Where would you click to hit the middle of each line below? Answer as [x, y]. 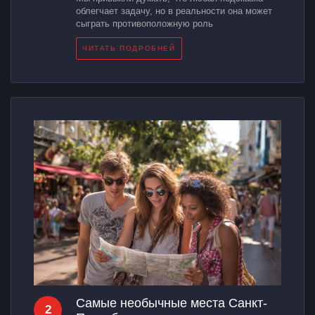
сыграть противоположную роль [144, 24]
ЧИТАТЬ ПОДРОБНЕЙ [129, 49]
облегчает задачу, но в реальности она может [174, 11]
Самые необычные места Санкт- [172, 303]
